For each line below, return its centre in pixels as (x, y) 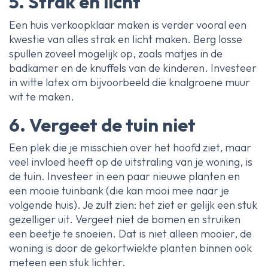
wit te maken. (42, 96)
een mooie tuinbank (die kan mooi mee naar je (119, 191)
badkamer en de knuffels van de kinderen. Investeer (133, 68)
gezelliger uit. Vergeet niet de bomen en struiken (125, 220)
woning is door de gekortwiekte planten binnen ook (130, 248)
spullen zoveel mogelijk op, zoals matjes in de (116, 53)
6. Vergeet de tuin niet (102, 125)
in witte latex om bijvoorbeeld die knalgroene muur (130, 82)
